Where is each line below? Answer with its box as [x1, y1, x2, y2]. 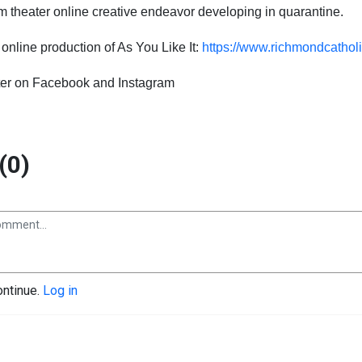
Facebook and [29, 75, 115, 90]
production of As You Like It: [37, 40, 202, 54]
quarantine [279, 4, 340, 19]
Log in [43, 282, 78, 298]
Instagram [115, 75, 175, 90]
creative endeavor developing [92, 4, 265, 19]
